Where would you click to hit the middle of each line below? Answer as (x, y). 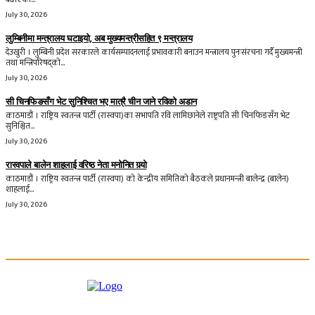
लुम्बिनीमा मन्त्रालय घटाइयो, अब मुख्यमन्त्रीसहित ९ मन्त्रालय (99, 38)
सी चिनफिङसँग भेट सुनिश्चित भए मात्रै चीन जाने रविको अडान (101, 101)
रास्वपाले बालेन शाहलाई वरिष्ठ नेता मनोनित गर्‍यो (76, 165)
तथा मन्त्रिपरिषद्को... (35, 62)
